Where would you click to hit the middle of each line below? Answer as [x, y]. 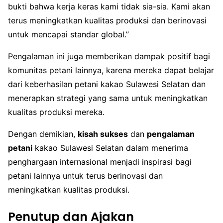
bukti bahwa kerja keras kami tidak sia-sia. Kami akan [109, 7]
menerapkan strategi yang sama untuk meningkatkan [108, 98]
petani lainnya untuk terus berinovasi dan [85, 176]
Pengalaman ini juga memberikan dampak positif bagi [109, 56]
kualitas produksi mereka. [56, 112]
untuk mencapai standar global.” [68, 35]
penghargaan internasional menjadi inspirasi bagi [100, 162]
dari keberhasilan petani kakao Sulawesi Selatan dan [107, 84]
